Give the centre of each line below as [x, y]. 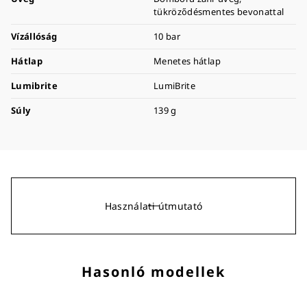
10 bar [167, 36]
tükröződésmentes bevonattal [219, 11]
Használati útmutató [153, 206]
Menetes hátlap [187, 61]
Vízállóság [34, 36]
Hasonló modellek [153, 271]
